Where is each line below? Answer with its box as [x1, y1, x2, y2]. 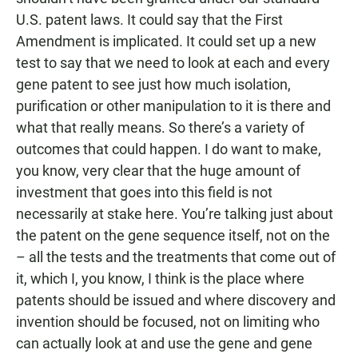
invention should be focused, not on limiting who [16, 313, 320, 330]
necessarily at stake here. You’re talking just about [16, 205, 333, 222]
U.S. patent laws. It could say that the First [16, 11, 283, 28]
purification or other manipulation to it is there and [16, 97, 331, 114]
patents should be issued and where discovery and [16, 292, 336, 308]
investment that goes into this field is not [16, 184, 272, 201]
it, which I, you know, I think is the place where [16, 270, 304, 287]
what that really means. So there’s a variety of [16, 119, 304, 136]
